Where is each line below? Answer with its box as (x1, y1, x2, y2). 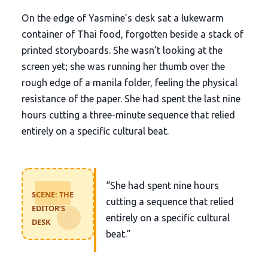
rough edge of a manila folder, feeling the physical (21, 77, 237, 88)
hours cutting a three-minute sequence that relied (21, 109, 235, 120)
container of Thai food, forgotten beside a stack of (21, 28, 243, 39)
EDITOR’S (31, 202, 65, 214)
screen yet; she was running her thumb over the (21, 60, 225, 72)
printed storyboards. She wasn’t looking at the (21, 44, 223, 56)
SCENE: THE (31, 188, 74, 200)
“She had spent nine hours (106, 179, 220, 191)
